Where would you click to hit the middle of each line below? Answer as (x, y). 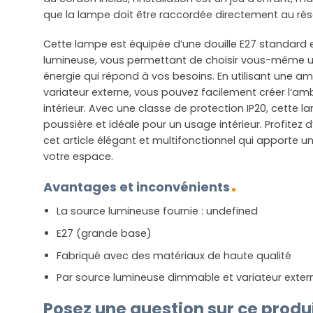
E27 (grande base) (104, 233)
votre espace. (78, 156)
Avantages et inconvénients (137, 187)
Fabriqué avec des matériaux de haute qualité (174, 255)
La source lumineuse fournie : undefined (157, 211)
